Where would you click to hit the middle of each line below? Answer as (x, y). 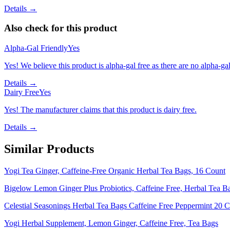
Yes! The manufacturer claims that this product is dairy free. (100, 110)
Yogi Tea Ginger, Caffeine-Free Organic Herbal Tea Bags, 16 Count (115, 170)
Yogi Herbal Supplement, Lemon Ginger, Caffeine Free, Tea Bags (111, 223)
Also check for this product (61, 28)
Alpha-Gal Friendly (36, 48)
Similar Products (49, 149)
